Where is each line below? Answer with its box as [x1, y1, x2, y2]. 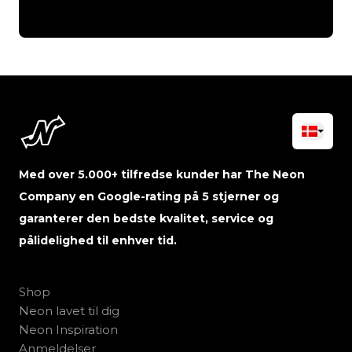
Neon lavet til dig [19, 303, 119, 319]
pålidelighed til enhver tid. [19, 233, 177, 248]
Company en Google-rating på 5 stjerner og [19, 189, 279, 204]
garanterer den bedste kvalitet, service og [19, 211, 273, 226]
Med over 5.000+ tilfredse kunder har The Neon [19, 167, 305, 182]
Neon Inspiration [19, 322, 118, 338]
